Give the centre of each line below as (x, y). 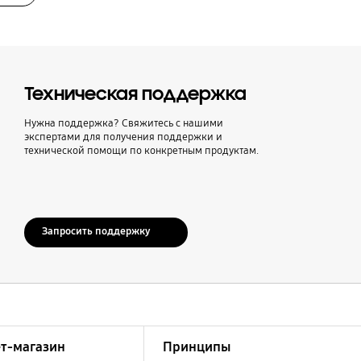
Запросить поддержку (96, 232)
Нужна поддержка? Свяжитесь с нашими (123, 124)
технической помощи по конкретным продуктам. (141, 151)
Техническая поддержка (135, 93)
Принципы (197, 347)
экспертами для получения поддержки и (123, 137)
